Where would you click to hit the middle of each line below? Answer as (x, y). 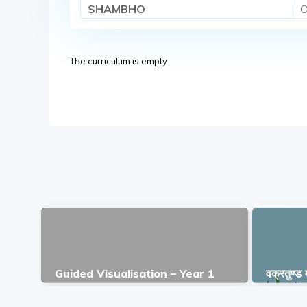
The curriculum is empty (119, 61)
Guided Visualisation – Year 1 (135, 274)
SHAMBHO (116, 9)
